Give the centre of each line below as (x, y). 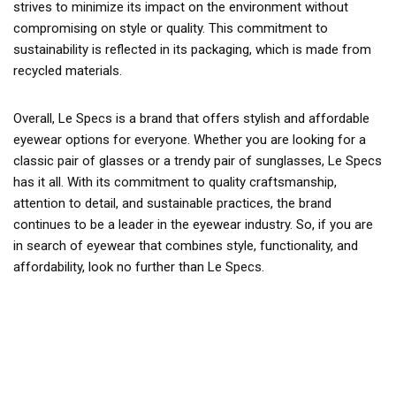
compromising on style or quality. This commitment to (171, 28)
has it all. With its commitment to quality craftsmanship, (175, 182)
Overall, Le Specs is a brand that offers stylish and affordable (191, 118)
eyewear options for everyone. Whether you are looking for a (190, 140)
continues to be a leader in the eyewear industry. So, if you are (193, 225)
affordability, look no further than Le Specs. (139, 267)
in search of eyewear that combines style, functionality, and (186, 246)
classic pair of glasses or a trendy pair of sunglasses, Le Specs (198, 161)
